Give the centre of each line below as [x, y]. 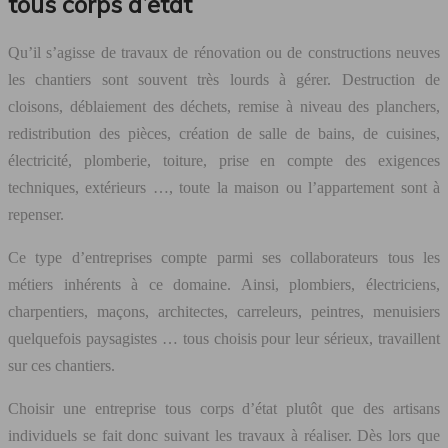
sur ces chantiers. [61, 365]
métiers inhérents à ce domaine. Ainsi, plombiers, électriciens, [224, 284]
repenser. [36, 214]
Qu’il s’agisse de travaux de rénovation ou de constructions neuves [224, 52]
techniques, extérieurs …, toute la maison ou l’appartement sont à [224, 187]
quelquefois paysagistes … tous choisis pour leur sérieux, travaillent [224, 338]
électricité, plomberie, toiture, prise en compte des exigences [224, 160]
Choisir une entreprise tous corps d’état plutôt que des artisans [224, 408]
